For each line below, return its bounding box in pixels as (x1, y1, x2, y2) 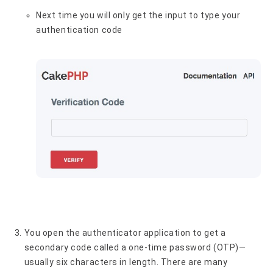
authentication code (36, 24, 122, 35)
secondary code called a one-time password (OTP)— (24, 242, 246, 252)
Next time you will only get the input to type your (36, 10, 241, 20)
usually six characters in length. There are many (24, 257, 228, 267)
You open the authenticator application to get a (24, 227, 226, 238)
